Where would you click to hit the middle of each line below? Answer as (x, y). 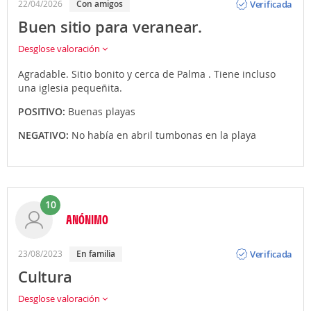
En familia (98, 254)
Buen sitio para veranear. (110, 27)
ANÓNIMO (87, 219)
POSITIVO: (43, 111)
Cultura (45, 277)
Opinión (267, 243)
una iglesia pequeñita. (70, 88)
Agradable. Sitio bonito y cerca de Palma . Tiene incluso (147, 74)
